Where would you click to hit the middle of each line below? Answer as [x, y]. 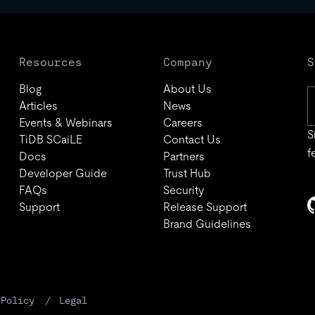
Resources [50, 62]
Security [183, 190]
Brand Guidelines [207, 224]
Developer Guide [63, 173]
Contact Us [192, 140]
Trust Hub [187, 173]
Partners [184, 156]
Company [187, 62]
